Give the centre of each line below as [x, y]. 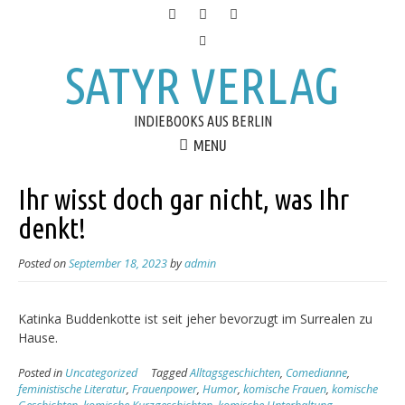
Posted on [43, 264]
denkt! [52, 228]
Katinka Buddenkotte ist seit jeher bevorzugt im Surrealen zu [195, 319]
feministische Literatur [72, 390]
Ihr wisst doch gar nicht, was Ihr [184, 199]
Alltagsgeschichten [235, 373]
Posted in [42, 373]
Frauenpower [165, 390]
